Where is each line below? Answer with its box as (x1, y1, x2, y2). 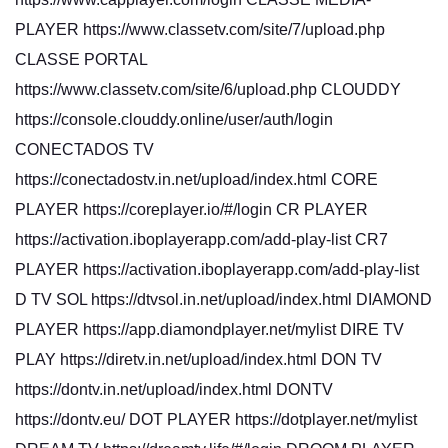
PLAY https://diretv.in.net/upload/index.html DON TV (15, 351, 382, 368)
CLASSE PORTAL (15, 51, 147, 68)
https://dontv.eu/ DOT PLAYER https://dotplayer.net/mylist (15, 411, 417, 428)
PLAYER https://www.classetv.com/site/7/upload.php (15, 21, 385, 38)
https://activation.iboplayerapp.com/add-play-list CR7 (15, 231, 388, 248)
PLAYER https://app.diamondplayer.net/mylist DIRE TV (15, 321, 404, 338)
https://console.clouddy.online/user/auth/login (15, 111, 333, 128)
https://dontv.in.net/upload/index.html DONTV (15, 381, 333, 398)
